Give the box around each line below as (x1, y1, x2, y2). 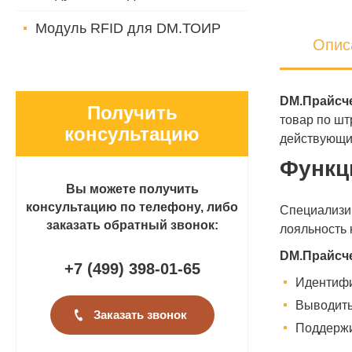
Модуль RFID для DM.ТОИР (35, 20, 221, 36)
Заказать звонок (93, 309, 187, 321)
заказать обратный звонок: (46, 218, 218, 232)
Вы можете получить (65, 182, 199, 196)
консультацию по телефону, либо (26, 200, 238, 214)
